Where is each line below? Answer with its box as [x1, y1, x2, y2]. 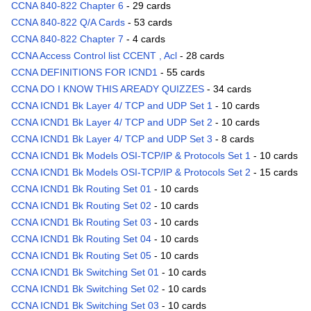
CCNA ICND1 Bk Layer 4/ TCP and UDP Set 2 [11, 117, 212, 128]
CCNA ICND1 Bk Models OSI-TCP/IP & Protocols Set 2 [11, 167, 251, 178]
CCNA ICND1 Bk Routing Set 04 [11, 233, 151, 245]
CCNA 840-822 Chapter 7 [11, 33, 124, 45]
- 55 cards [158, 67, 205, 78]
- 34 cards [204, 83, 251, 95]
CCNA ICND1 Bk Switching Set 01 [11, 267, 159, 278]
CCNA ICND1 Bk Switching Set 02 [11, 283, 159, 295]
